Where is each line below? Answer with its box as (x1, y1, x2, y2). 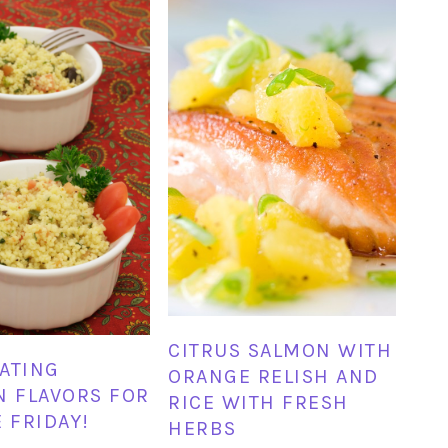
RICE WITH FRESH (168, 391, 349, 415)
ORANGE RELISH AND (168, 365, 379, 389)
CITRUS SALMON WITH (168, 339, 393, 363)
